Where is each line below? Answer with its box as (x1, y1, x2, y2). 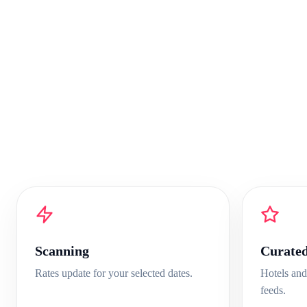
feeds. (260, 284, 286, 296)
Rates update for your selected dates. (35, 267, 193, 279)
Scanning (35, 243, 89, 258)
